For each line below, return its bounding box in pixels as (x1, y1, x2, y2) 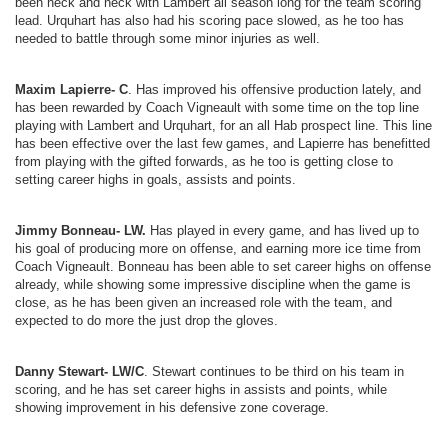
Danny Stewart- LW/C (15, 364, 144, 379)
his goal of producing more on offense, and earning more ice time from (15, 241, 421, 256)
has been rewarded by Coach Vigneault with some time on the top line (15, 100, 419, 115)
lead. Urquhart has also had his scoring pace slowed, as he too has (15, 13, 404, 28)
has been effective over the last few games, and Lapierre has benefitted (15, 136, 430, 151)
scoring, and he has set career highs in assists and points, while (15, 382, 387, 397)
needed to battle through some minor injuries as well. (15, 31, 320, 46)
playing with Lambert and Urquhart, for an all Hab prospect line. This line (15, 118, 432, 133)
